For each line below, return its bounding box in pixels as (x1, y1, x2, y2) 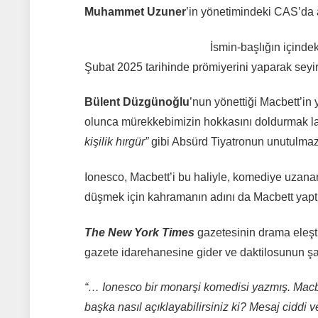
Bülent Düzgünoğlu (84, 96, 190, 109)
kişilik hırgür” (84, 136, 148, 148)
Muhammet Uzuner (84, 6, 186, 18)
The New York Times (84, 226, 194, 238)
